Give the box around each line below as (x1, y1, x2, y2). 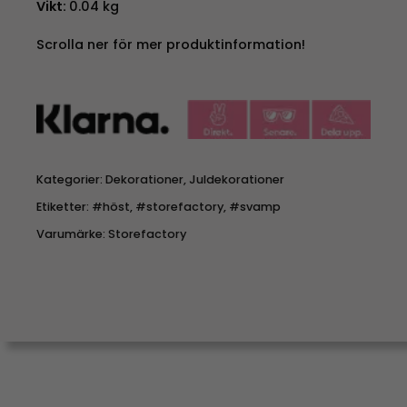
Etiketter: (35, 199, 92, 215)
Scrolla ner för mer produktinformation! (35, 35, 305, 55)
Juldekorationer (188, 172, 284, 188)
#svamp (228, 199, 281, 215)
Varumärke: (35, 226, 108, 243)
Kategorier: (35, 172, 105, 188)
